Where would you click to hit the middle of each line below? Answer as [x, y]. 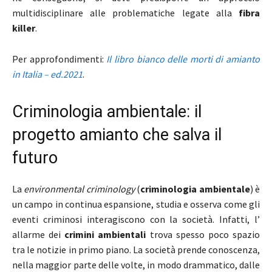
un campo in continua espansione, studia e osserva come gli [136, 204]
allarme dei [39, 234]
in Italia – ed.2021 [47, 74]
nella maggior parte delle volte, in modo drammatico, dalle [136, 264]
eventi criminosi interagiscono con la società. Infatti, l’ [136, 219]
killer [24, 28]
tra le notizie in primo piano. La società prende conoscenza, [136, 249]
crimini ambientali [105, 234]
